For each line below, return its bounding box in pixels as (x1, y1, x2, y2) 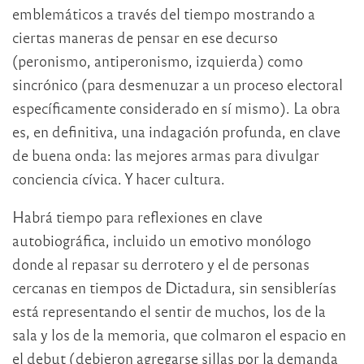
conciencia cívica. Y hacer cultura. (12, 168, 225, 188)
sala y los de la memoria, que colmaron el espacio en (12, 324, 346, 344)
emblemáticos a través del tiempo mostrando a (12, 3, 315, 23)
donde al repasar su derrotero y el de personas (12, 253, 310, 273)
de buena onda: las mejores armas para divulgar (12, 145, 319, 164)
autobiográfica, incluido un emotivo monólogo (12, 230, 311, 249)
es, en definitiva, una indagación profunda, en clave (12, 121, 340, 141)
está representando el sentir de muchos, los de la (12, 301, 326, 320)
